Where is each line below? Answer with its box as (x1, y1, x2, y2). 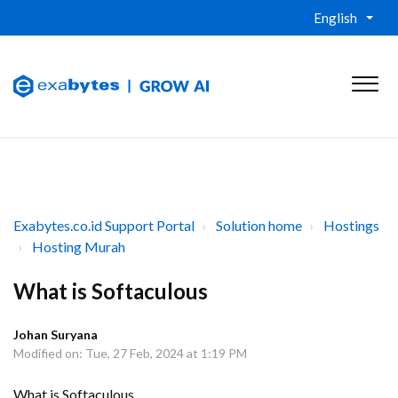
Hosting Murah (32, 238, 125, 255)
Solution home (216, 217, 302, 234)
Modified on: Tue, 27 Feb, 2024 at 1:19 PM (13, 346, 247, 361)
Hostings (323, 217, 379, 234)
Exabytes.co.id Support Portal (13, 217, 195, 234)
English (314, 10, 357, 26)
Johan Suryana (13, 327, 98, 342)
